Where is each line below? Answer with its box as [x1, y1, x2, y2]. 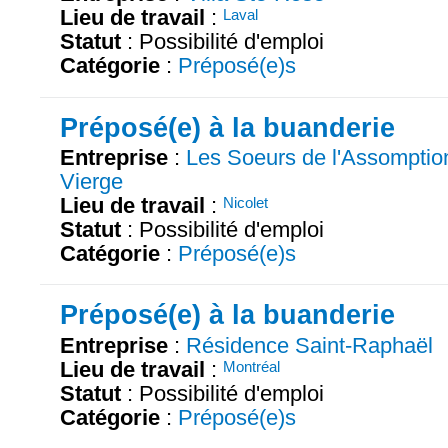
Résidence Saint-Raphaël [186, 333, 433, 359]
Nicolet [223, 194, 268, 212]
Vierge [60, 169, 123, 195]
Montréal [223, 358, 280, 376]
